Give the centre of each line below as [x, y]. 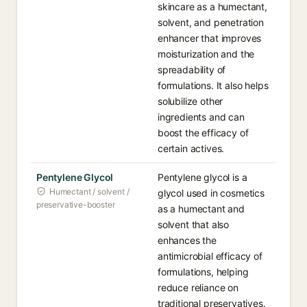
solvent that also [194, 224]
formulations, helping [203, 272]
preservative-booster [76, 205]
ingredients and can [201, 117]
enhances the [187, 240]
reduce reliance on [198, 287]
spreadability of [192, 70]
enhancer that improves [210, 38]
